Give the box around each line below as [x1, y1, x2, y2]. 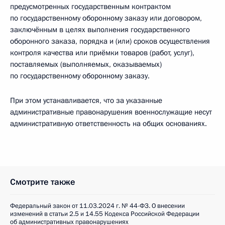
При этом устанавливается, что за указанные [10, 95, 162, 105]
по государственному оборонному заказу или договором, [10, 13, 202, 23]
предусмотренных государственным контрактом [10, 2, 171, 12]
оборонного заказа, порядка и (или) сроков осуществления [10, 36, 210, 46]
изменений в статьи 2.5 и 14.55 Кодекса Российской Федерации [10, 209, 199, 218]
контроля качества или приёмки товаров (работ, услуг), [10, 48, 194, 58]
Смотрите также [10, 176, 75, 188]
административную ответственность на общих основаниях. [10, 119, 207, 129]
